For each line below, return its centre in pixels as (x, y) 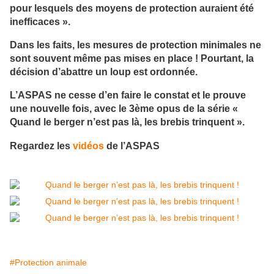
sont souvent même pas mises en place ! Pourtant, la (132, 58)
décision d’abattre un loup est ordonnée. (104, 72)
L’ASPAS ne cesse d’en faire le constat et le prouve (128, 95)
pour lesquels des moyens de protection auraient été (132, 8)
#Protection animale (48, 263)
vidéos (88, 145)
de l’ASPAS (132, 145)
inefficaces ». (40, 21)
